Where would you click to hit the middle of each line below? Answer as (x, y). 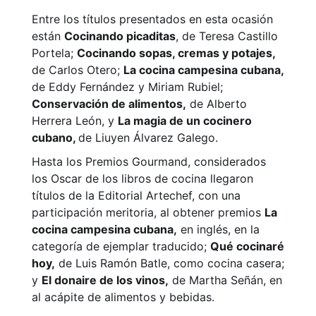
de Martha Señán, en (225, 280)
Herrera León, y (75, 121)
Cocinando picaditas (120, 36)
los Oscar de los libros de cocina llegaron (142, 179)
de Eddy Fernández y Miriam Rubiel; (127, 87)
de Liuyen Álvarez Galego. (148, 138)
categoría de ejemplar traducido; (121, 247)
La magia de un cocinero (185, 121)
